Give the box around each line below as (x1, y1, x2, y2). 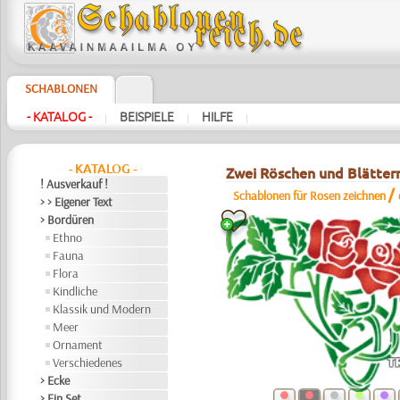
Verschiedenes (53, 354, 123, 371)
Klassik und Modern (53, 301, 152, 317)
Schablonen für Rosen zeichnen (232, 187, 386, 204)
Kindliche (53, 283, 98, 299)
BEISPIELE (119, 110, 174, 124)
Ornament (53, 337, 104, 353)
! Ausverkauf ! (40, 176, 109, 192)
